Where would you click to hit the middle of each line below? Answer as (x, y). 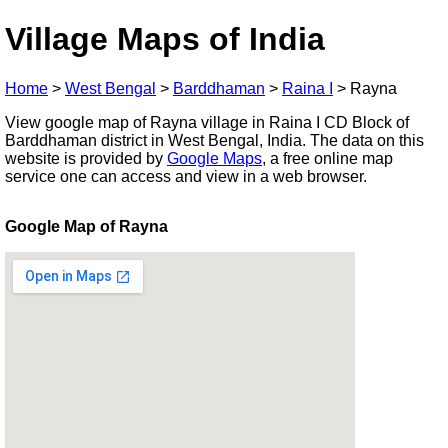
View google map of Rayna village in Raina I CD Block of (207, 122)
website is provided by (86, 158)
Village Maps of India (165, 39)
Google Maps (214, 158)
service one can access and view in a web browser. (186, 176)
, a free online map (327, 158)
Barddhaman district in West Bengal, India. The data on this (214, 140)
